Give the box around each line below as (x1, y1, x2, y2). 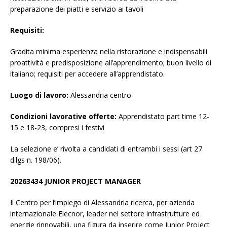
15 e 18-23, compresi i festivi (10, 123, 104, 133)
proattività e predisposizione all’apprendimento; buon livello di (10, 58, 211, 68)
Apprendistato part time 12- (119, 111, 209, 122)
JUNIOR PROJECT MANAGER (45, 176, 141, 186)
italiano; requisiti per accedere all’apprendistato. (10, 69, 165, 79)
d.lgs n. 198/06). (10, 155, 61, 165)
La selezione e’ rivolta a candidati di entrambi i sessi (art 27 (10, 144, 202, 154)
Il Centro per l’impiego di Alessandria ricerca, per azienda (10, 198, 195, 208)
